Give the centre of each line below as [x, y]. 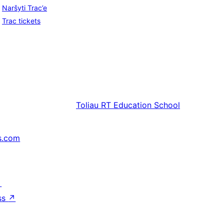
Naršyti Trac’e [24, 8]
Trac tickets [21, 21]
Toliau [87, 105]
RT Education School [140, 105]
